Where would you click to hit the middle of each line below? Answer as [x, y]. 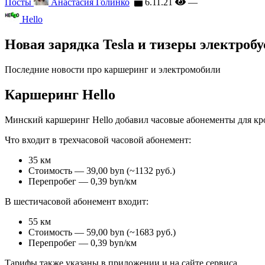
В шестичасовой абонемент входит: [77, 201]
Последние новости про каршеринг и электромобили [113, 69]
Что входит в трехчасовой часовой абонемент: [98, 140]
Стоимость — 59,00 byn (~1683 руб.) [102, 232]
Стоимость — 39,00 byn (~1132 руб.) [102, 170]
